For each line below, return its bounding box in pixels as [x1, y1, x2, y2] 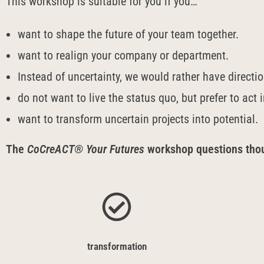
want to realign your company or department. [18, 48, 229, 62]
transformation [87, 240, 147, 252]
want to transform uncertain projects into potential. [18, 112, 258, 126]
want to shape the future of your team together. [18, 27, 239, 41]
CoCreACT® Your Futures [27, 142, 144, 156]
